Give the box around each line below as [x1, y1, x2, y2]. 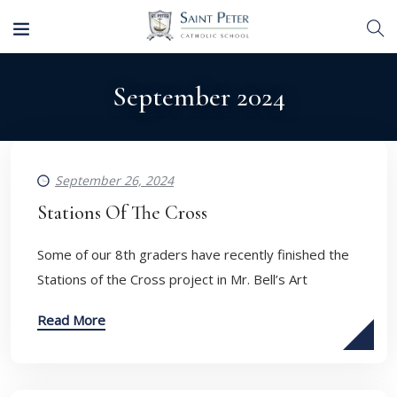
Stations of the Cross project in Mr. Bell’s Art [37, 270, 307, 288]
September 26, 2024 [55, 172, 174, 189]
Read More [37, 311, 105, 329]
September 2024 [112, 80, 285, 113]
